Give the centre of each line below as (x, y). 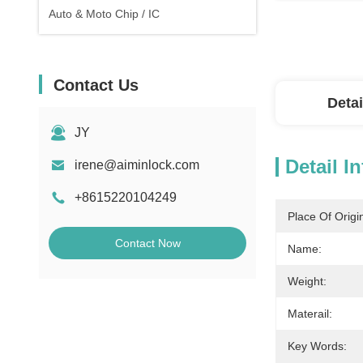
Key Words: (317, 346)
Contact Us (96, 85)
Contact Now (147, 243)
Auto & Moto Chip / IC (104, 14)
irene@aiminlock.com (137, 165)
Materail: (310, 314)
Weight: (307, 281)
